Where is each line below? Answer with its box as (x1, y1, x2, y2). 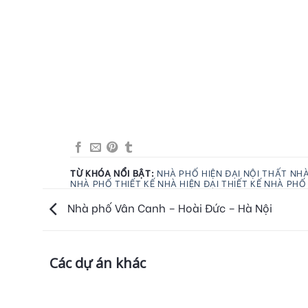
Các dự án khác (49, 254, 146, 273)
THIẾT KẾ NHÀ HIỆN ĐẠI (115, 177, 219, 189)
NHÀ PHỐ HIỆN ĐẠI (156, 166, 241, 179)
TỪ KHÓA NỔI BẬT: (70, 166, 155, 179)
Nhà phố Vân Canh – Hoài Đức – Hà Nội (65, 199, 272, 216)
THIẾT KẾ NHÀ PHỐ (221, 177, 307, 189)
